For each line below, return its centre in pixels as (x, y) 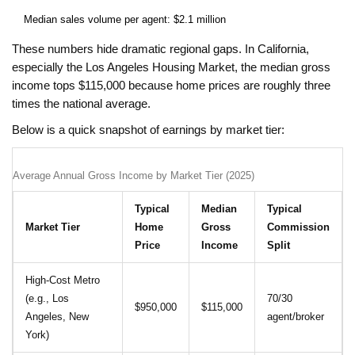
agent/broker (296, 317)
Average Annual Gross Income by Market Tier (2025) (134, 176)
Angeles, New (57, 317)
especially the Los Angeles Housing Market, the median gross (171, 68)
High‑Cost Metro (63, 281)
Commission (298, 227)
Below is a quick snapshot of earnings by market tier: (148, 130)
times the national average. (81, 104)
